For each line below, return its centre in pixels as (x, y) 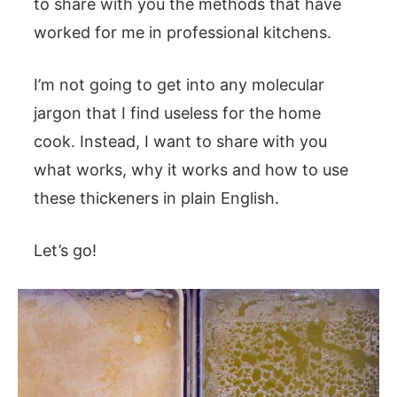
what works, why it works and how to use (191, 170)
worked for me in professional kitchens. (183, 32)
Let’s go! (65, 250)
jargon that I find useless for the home (177, 113)
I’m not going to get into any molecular (179, 85)
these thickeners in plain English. (156, 198)
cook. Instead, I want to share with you (180, 141)
